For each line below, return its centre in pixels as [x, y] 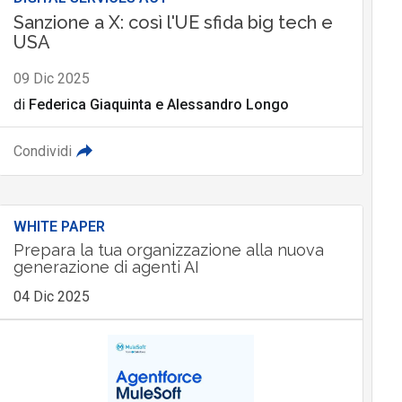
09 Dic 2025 [51, 79]
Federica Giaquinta [90, 105]
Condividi [42, 152]
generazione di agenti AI [106, 267]
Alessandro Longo [227, 105]
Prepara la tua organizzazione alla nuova [168, 250]
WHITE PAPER [59, 227]
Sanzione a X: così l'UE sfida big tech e [173, 23]
